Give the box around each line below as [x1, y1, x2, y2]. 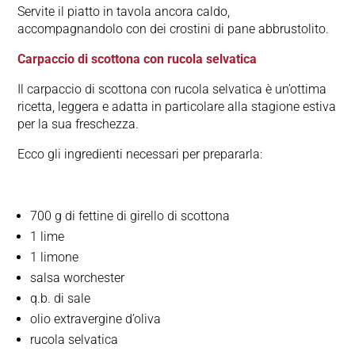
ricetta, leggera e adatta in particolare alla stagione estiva [17, 99, 337, 115]
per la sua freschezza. [17, 116, 139, 132]
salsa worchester [30, 270, 125, 286]
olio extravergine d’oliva [30, 311, 162, 327]
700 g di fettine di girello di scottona [30, 208, 231, 224]
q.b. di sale [30, 291, 91, 307]
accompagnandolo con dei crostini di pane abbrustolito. [17, 21, 330, 37]
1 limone [30, 250, 79, 265]
